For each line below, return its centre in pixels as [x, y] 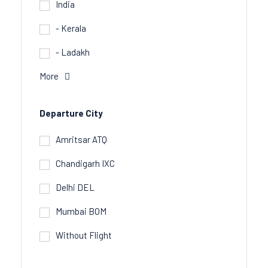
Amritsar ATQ [81, 139]
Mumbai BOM [81, 211]
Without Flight [84, 235]
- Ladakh [73, 52]
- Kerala [71, 28]
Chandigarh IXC [85, 163]
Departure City [71, 113]
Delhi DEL [75, 187]
